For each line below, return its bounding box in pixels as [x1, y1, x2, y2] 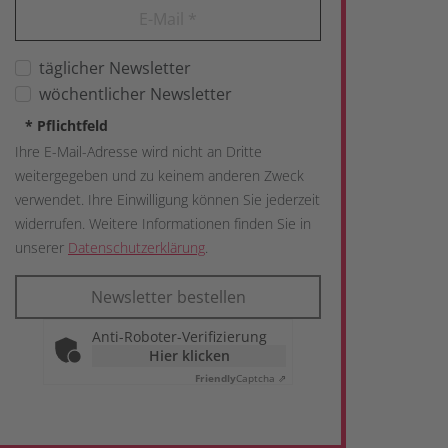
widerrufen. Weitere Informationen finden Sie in [15, 214, 311, 233]
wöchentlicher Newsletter [39, 83, 232, 105]
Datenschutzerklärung [68, 238, 205, 257]
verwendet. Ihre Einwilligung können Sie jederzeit [15, 190, 320, 209]
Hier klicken [148, 346, 230, 365]
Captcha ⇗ [236, 371, 286, 385]
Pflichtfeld [33, 116, 108, 135]
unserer [15, 238, 68, 257]
